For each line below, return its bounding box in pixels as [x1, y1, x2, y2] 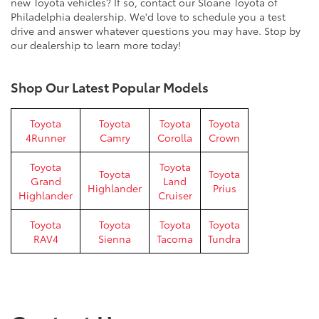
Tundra [208, 231, 241, 246]
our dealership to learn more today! [11, 38, 181, 52]
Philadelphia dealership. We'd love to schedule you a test [11, 9, 286, 23]
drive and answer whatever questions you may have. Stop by [11, 23, 300, 38]
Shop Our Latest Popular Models [11, 78, 209, 96]
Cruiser [157, 188, 192, 202]
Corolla [157, 130, 192, 145]
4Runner [25, 130, 66, 145]
